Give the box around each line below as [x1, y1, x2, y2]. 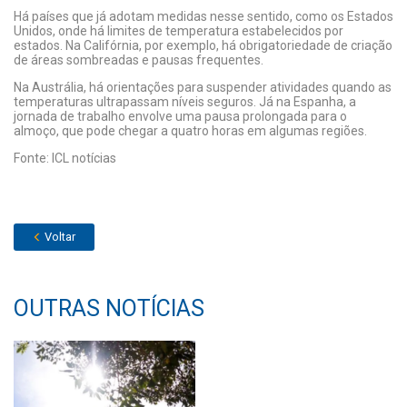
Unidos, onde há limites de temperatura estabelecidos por [14, 24, 343, 38]
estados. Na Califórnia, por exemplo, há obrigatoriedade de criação [14, 38, 392, 53]
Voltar [42, 230, 75, 243]
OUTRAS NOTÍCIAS [14, 295, 204, 322]
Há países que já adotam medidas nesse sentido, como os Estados [14, 9, 393, 24]
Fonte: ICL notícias [14, 151, 116, 165]
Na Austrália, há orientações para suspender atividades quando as [14, 80, 392, 94]
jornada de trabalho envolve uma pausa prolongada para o [14, 109, 347, 124]
